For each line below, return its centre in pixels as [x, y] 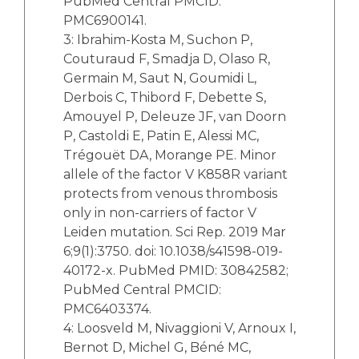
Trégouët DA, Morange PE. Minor [170, 155]
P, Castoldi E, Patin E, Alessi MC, [161, 136]
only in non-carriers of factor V [160, 213]
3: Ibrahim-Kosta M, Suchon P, [158, 40]
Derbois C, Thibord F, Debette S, [165, 97]
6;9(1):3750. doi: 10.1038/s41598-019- [173, 251]
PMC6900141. [105, 20]
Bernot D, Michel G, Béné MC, [157, 347]
